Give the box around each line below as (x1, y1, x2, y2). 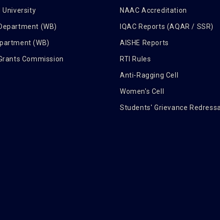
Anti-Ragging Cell (120, 71, 179, 79)
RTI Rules (120, 55, 151, 63)
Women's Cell (120, 87, 165, 95)
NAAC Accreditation (120, 6, 187, 14)
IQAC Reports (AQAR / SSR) (120, 23, 214, 30)
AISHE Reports (120, 39, 169, 47)
